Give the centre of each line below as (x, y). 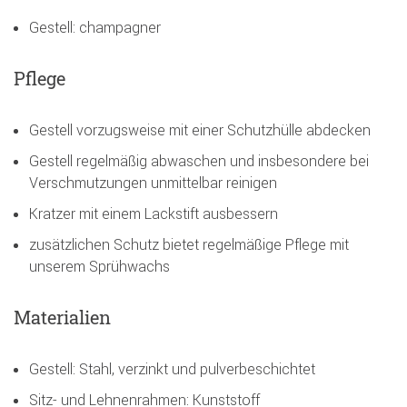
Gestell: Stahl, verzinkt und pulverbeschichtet (172, 368)
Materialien (62, 317)
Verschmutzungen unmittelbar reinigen (153, 182)
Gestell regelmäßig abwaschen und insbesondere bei (199, 160)
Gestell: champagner (95, 27)
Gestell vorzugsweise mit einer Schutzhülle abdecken (200, 129)
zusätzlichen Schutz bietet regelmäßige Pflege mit (189, 244)
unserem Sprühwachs (99, 266)
